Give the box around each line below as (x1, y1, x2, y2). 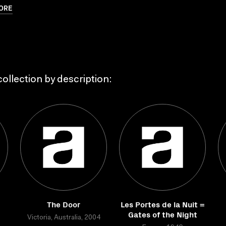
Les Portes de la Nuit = (120, 198, 205, 209)
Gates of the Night (128, 208, 197, 219)
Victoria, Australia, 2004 (27, 214, 100, 221)
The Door (47, 198, 80, 209)
